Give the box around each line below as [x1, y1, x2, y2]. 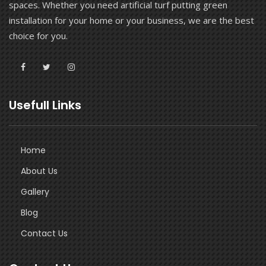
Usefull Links [9, 97, 81, 114]
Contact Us [21, 227, 68, 240]
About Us [21, 165, 58, 178]
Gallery [21, 186, 49, 198]
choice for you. [9, 30, 68, 42]
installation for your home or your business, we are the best [9, 14, 254, 27]
